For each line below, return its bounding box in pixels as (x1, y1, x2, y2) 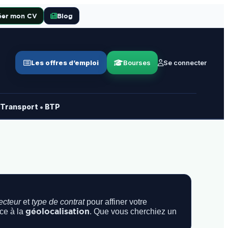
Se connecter (163, 59, 207, 67)
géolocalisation (25, 207, 90, 216)
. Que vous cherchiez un (90, 207, 177, 216)
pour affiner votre (84, 197, 147, 206)
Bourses (123, 59, 151, 67)
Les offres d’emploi (31, 59, 99, 67)
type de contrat (32, 197, 84, 206)
